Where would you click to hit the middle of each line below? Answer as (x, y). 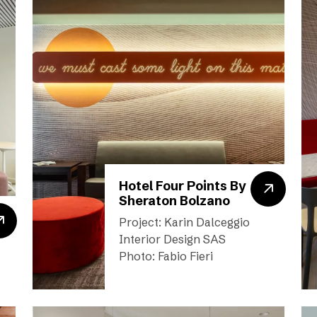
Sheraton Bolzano (174, 201)
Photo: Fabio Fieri (166, 256)
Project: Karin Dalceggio (184, 222)
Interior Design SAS (172, 239)
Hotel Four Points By (183, 186)
